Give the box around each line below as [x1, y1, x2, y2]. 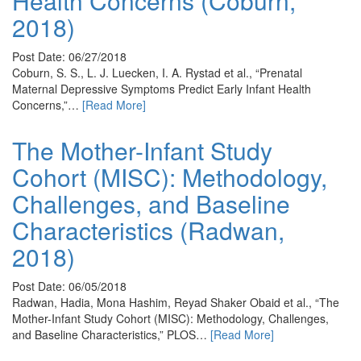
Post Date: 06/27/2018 [12, 48, 127, 64]
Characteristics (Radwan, [12, 213, 284, 247]
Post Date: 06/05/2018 [12, 278, 127, 294]
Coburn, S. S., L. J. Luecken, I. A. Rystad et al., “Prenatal [12, 64, 302, 81]
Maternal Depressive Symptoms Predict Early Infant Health [12, 81, 311, 97]
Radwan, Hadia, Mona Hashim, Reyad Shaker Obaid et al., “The [12, 294, 339, 310]
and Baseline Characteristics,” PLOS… [12, 326, 210, 342]
